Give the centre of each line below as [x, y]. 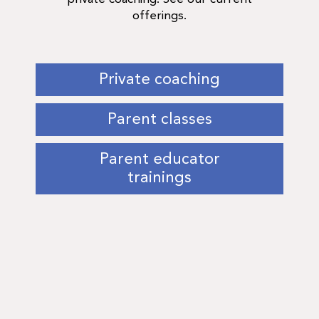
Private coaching [159, 80]
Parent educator [159, 159]
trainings [159, 178]
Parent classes [159, 120]
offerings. [159, 16]
